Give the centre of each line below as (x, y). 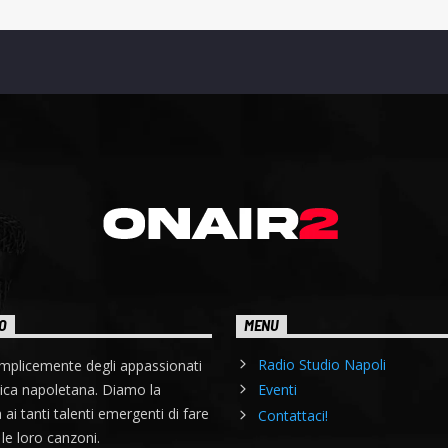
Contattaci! (293, 415)
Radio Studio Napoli (322, 364)
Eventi (278, 389)
